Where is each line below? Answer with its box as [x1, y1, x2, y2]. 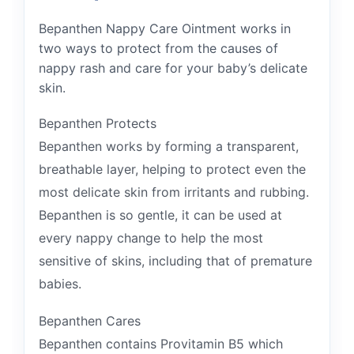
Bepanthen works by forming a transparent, [39, 138, 299, 154]
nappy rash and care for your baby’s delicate [39, 60, 307, 76]
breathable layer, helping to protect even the [39, 161, 306, 177]
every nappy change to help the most [39, 230, 263, 246]
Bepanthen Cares [39, 313, 141, 329]
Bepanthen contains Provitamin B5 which [39, 336, 283, 352]
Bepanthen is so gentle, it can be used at [39, 207, 282, 223]
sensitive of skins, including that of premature [39, 253, 312, 269]
